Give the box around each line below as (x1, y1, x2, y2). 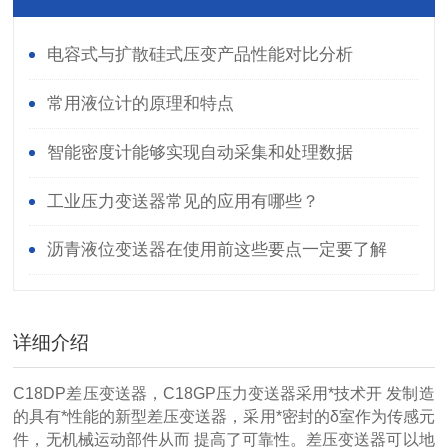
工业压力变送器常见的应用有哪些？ (46, 191, 319, 211)
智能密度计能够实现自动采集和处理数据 (46, 142, 353, 162)
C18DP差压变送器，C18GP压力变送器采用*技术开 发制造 (13, 385, 435, 403)
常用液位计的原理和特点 (46, 94, 234, 114)
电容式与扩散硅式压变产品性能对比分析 (46, 45, 353, 65)
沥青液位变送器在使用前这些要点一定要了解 (46, 240, 387, 260)
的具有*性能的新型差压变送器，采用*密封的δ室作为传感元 (13, 408, 435, 426)
